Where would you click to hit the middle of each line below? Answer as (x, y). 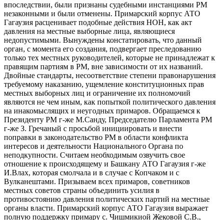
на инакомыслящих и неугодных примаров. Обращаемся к (102, 110)
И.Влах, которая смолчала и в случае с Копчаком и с (92, 172)
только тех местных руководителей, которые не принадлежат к (110, 57)
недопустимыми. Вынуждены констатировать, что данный (103, 40)
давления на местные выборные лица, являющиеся (89, 31)
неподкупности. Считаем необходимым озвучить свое (95, 155)
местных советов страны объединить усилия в (82, 190)
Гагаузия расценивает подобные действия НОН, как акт (98, 22)
